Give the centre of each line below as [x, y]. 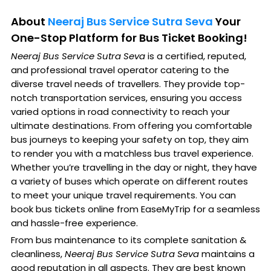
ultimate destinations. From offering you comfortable [131, 126]
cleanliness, [38, 254]
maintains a [227, 254]
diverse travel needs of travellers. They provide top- [128, 84]
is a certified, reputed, [195, 56]
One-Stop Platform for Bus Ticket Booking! [129, 38]
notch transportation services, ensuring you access [126, 98]
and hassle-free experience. [74, 223]
